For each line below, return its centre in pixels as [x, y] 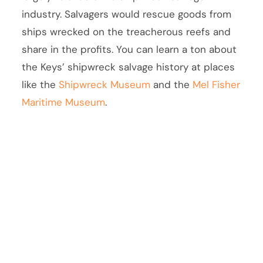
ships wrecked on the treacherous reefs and [127, 31]
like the [41, 84]
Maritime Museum [64, 102]
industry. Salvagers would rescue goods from [127, 14]
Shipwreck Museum [105, 84]
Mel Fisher [217, 84]
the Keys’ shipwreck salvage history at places [129, 67]
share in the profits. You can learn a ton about [129, 49]
